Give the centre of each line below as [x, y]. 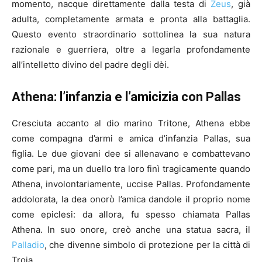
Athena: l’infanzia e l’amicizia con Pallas [126, 97]
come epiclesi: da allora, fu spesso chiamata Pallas [131, 215]
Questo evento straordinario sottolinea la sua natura [131, 35]
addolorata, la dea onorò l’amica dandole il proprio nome [131, 199]
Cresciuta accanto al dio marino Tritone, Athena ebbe [131, 123]
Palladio [28, 245]
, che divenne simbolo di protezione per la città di [147, 245]
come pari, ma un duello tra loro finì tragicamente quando [131, 169]
